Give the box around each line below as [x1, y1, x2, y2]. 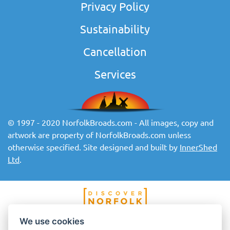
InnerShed [180, 142, 217, 152]
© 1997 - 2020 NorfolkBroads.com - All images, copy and [8, 117, 214, 128]
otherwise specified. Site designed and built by [8, 142, 180, 152]
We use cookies [20, 216, 85, 226]
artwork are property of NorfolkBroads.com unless [8, 129, 191, 140]
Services [94, 67, 136, 81]
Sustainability [80, 22, 150, 36]
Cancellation [83, 45, 147, 59]
